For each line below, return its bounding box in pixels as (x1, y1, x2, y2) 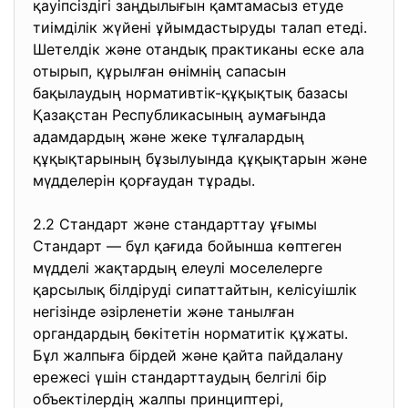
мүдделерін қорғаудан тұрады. (33, 171, 260, 189)
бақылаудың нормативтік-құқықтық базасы (33, 84, 348, 102)
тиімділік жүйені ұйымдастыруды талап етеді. (33, 18, 367, 36)
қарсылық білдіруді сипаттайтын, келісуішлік (33, 280, 357, 299)
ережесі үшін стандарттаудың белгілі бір (33, 368, 327, 386)
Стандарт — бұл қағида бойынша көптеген (33, 237, 342, 255)
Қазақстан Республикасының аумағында (33, 106, 326, 124)
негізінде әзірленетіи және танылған (33, 302, 294, 321)
